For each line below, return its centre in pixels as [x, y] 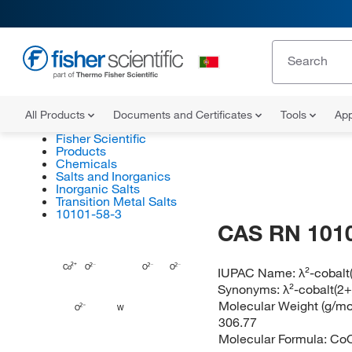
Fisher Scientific [101, 138]
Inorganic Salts [97, 189]
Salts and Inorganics [113, 176]
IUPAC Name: [258, 273]
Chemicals [86, 163]
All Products [57, 115]
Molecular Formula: [274, 339]
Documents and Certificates [184, 115]
